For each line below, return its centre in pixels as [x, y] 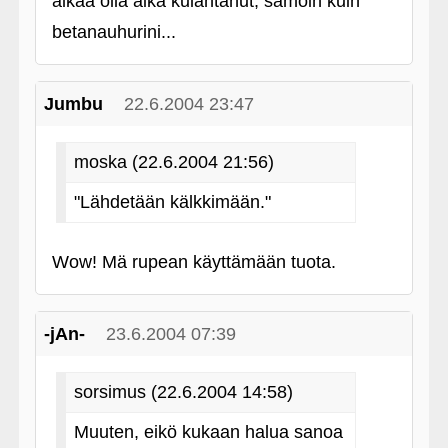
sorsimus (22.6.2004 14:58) [183, 392]
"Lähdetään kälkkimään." [172, 202]
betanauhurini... [113, 32]
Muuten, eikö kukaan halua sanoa [208, 432]
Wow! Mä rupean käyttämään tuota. [193, 262]
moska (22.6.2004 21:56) [173, 162]
